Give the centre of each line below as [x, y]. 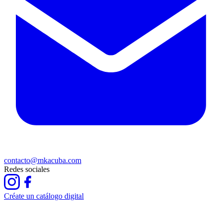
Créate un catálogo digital [44, 196]
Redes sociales [27, 169]
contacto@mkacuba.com [43, 161]
